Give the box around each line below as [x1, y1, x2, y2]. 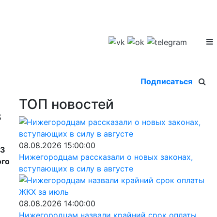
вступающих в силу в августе [18, 163, 133, 173]
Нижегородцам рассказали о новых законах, [18, 152, 193, 162]
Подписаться [140, 76, 192, 86]
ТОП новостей [18, 95, 114, 112]
